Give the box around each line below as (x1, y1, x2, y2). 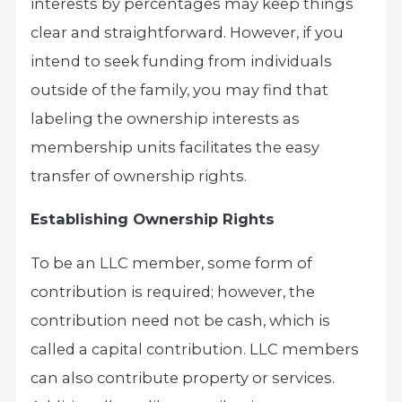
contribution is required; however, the (31, 282, 316, 301)
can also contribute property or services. (31, 368, 336, 387)
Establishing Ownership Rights (31, 210, 275, 229)
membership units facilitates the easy (31, 138, 320, 157)
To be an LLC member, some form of (31, 253, 313, 272)
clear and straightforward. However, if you (31, 23, 345, 42)
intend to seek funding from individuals (31, 52, 333, 71)
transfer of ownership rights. (31, 167, 248, 186)
